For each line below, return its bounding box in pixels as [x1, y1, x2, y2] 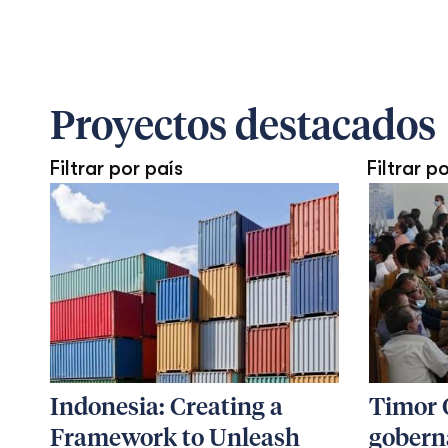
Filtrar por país [50, 157, 183, 180]
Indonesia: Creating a [50, 396, 283, 420]
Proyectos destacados [50, 108, 436, 148]
